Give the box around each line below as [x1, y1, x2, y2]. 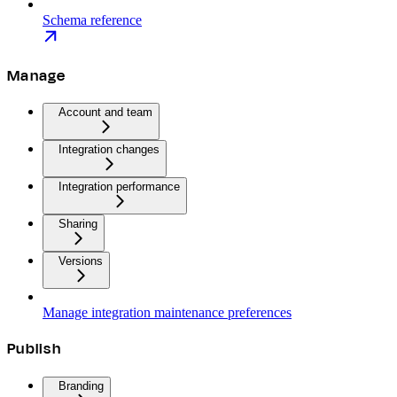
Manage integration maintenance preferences [43, 305, 292, 321]
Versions [58, 254, 103, 269]
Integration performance [58, 180, 180, 194]
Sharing [58, 217, 97, 231]
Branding [58, 378, 104, 393]
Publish [7, 338, 61, 360]
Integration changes [58, 143, 160, 157]
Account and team [58, 105, 152, 120]
